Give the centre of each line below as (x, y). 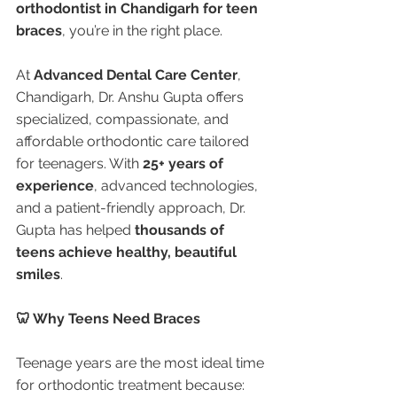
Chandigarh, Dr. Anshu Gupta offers (132, 97)
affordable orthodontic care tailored (134, 141)
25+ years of (185, 163)
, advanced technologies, (178, 186)
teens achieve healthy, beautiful (128, 252)
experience (55, 186)
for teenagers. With (79, 163)
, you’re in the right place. (142, 31)
